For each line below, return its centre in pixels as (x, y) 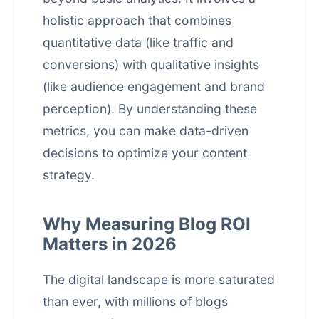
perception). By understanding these (150, 109)
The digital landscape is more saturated (159, 279)
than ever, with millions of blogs (135, 302)
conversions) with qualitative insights (151, 64)
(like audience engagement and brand (154, 87)
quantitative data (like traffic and (138, 42)
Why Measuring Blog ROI (147, 224)
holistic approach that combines (137, 20)
